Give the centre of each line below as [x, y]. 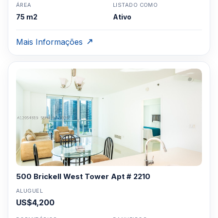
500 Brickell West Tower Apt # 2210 [83, 176]
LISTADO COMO [136, 5]
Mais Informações [49, 42]
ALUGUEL [30, 191]
